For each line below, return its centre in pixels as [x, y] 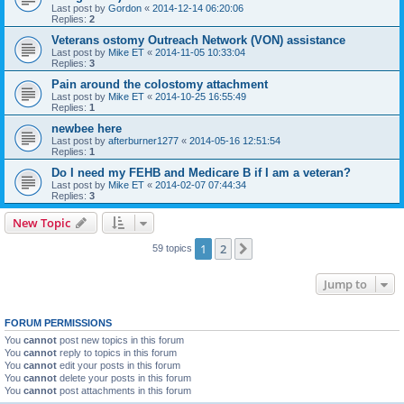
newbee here [87, 129]
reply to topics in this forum [117, 353]
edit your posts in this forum [119, 365]
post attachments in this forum [124, 390]
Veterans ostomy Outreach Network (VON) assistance [198, 40]
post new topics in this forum [120, 340]
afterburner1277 [143, 141]
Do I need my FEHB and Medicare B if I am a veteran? [201, 173]
